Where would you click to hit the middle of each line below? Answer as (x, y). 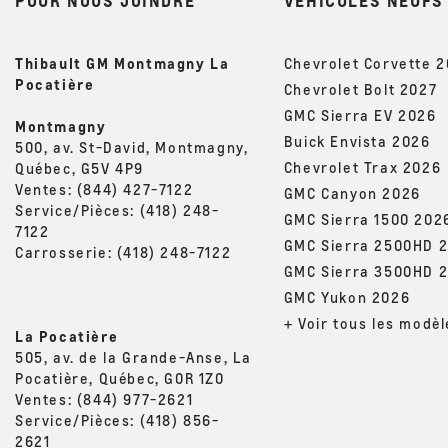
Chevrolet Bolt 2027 (360, 89)
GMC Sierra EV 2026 (360, 115)
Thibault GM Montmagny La (122, 63)
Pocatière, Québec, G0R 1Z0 (120, 378)
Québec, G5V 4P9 (79, 168)
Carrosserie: (66, 252)
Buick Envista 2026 (357, 141)
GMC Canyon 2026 (352, 193)
